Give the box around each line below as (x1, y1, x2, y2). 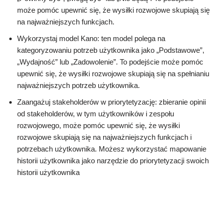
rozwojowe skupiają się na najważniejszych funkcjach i (17, 132, 192, 141)
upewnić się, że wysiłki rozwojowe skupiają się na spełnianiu (17, 69, 209, 78)
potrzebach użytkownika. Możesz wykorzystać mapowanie (17, 144, 206, 153)
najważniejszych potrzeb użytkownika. (17, 81, 140, 89)
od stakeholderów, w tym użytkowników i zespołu (17, 109, 174, 118)
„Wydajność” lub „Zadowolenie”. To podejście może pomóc (17, 57, 203, 66)
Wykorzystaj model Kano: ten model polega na (17, 34, 165, 43)
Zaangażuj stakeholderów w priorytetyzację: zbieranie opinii (17, 97, 206, 106)
